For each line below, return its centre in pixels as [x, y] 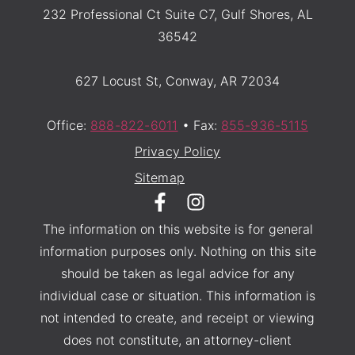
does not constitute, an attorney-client [177, 340]
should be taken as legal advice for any [177, 273]
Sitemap [159, 177]
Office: [69, 125]
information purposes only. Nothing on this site [177, 251]
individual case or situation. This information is [177, 295]
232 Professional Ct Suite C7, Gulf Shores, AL [177, 14]
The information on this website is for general [177, 229]
